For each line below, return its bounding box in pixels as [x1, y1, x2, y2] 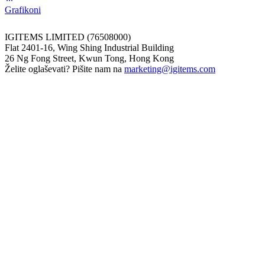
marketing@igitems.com [124, 63, 215, 74]
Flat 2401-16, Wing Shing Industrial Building [5, 42, 174, 53]
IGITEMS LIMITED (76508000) [5, 31, 131, 42]
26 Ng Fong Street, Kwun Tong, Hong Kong [5, 53, 174, 63]
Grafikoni [5, 4, 41, 15]
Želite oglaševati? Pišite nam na [5, 63, 124, 74]
